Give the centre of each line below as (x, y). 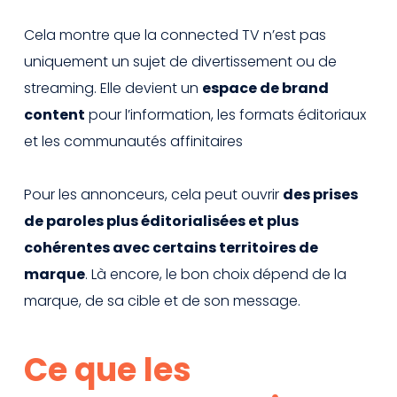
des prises (320, 194)
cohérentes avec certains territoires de (171, 247)
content (54, 114)
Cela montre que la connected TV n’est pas (175, 35)
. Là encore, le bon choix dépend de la (216, 274)
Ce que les (108, 370)
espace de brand (265, 88)
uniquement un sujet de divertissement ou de (180, 61)
